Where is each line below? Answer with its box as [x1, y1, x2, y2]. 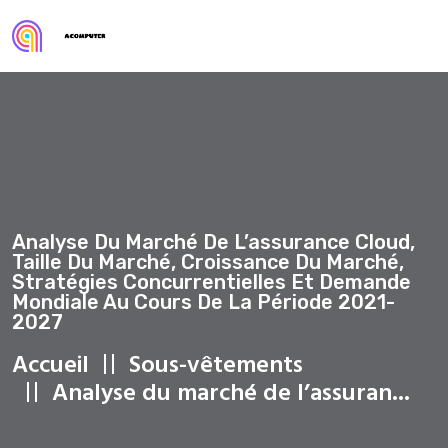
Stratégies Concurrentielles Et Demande [12, 269, 411, 294]
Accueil [12, 346, 89, 385]
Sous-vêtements [129, 346, 303, 385]
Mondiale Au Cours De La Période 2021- [12, 289, 395, 314]
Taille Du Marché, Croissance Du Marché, [12, 249, 404, 274]
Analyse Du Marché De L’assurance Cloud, [12, 229, 415, 254]
